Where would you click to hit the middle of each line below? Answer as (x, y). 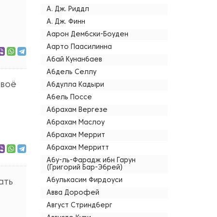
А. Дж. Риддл (68, 9)
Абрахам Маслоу (75, 123)
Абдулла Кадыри (75, 85)
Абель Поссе (69, 98)
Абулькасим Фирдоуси (84, 180)
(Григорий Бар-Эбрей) (85, 168)
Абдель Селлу (71, 72)
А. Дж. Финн (66, 22)
